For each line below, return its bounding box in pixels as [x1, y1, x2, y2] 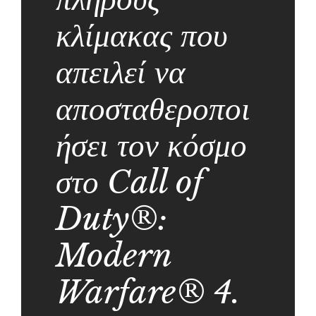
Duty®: [55, 198, 168, 238]
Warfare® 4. [55, 272, 241, 312]
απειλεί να [55, 51, 186, 92]
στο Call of [55, 162, 202, 202]
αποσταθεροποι [55, 88, 250, 128]
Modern [55, 235, 171, 275]
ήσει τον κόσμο [55, 125, 247, 165]
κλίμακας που [55, 15, 228, 55]
